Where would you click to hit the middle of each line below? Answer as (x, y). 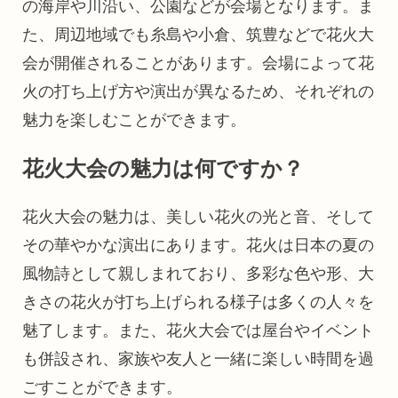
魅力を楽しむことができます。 (134, 120)
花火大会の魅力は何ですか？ (163, 169)
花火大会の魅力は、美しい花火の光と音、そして (198, 217)
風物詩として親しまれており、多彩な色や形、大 (198, 274)
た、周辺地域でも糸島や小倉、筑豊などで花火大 (198, 35)
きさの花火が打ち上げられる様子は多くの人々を (198, 302)
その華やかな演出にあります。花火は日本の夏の (198, 245)
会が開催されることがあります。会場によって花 (198, 63)
